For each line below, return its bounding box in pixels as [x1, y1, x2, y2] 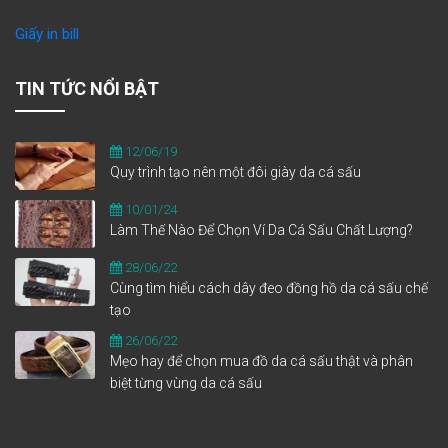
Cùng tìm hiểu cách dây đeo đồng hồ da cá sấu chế [110, 280, 428, 296]
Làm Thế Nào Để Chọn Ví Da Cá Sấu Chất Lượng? [110, 222, 413, 238]
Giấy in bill [15, 25, 79, 43]
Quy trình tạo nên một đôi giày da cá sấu [110, 164, 361, 180]
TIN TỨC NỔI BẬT [15, 78, 159, 99]
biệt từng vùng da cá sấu [110, 375, 262, 391]
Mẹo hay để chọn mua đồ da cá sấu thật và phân [110, 353, 413, 369]
